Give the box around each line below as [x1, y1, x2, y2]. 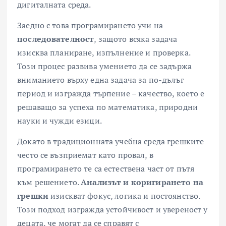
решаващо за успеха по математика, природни [17, 101, 198, 113]
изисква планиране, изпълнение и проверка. [17, 47, 190, 59]
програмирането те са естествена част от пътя [17, 163, 195, 175]
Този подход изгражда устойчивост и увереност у [17, 204, 208, 215]
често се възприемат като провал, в [17, 149, 153, 161]
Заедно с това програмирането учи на [17, 20, 163, 31]
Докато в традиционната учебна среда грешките [17, 136, 204, 147]
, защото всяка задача [94, 33, 178, 45]
